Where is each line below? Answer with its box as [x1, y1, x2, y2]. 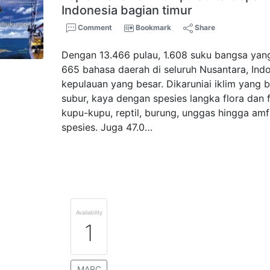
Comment [76, 23, 113, 32]
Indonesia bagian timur [61, 3, 193, 17]
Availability [75, 209, 102, 216]
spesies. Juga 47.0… [61, 121, 153, 133]
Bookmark [136, 23, 172, 32]
